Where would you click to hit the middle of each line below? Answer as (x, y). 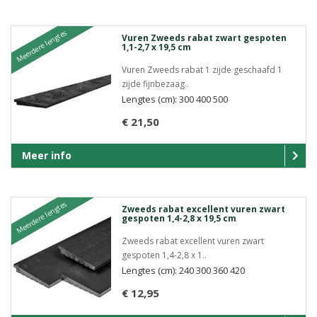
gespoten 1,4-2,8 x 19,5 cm (179, 218)
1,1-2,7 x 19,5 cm (156, 47)
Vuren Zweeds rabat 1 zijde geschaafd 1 (202, 69)
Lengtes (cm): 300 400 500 (174, 99)
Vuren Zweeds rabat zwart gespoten (204, 38)
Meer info (47, 155)
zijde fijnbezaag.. (155, 83)
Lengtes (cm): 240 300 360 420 (183, 270)
